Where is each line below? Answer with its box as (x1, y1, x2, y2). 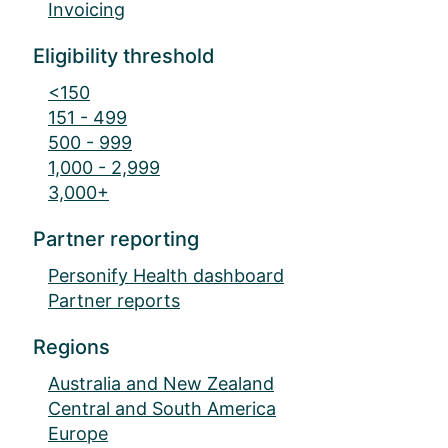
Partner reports (48, 290, 180, 312)
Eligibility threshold (33, 44, 215, 69)
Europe (48, 423, 108, 445)
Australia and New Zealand (48, 373, 274, 395)
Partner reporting (33, 227, 199, 252)
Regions (33, 335, 110, 360)
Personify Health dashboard (48, 265, 284, 287)
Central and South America (48, 398, 276, 420)
